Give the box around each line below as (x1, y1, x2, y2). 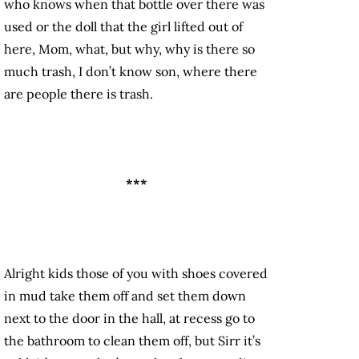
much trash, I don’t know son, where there (4, 63, 257, 80)
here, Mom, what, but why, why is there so (4, 41, 255, 58)
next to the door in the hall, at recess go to (4, 310, 255, 327)
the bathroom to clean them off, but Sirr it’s (4, 333, 260, 349)
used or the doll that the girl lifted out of (4, 18, 243, 35)
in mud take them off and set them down (4, 288, 246, 305)
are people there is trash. (4, 86, 153, 103)
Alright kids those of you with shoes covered (4, 265, 268, 282)
